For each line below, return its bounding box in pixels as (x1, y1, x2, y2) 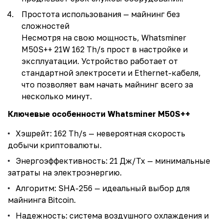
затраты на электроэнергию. (8, 168, 122, 177)
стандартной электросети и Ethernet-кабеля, (22, 68, 201, 78)
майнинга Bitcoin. (8, 195, 76, 205)
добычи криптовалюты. (8, 140, 102, 150)
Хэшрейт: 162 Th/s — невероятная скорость (16, 129, 185, 138)
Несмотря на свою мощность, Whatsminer (22, 33, 186, 43)
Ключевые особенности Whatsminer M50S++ (8, 109, 190, 119)
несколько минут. (22, 91, 92, 101)
